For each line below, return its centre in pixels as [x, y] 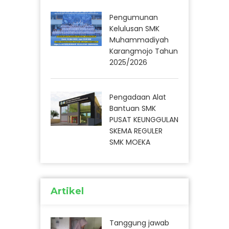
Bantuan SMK [133, 109]
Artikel [67, 191]
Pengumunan [134, 18]
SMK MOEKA [130, 142]
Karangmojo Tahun [144, 51]
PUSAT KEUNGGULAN [144, 120]
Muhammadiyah [139, 40]
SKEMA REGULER [136, 131]
